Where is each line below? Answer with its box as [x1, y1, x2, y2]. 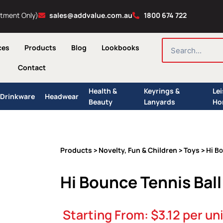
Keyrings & [144, 86, 180, 96]
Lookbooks [101, 43, 139, 52]
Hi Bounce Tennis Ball [60, 171, 222, 193]
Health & [88, 86, 117, 96]
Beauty [88, 97, 112, 107]
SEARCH [162, 38, 186, 46]
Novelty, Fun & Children [99, 145, 177, 155]
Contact [17, 63, 46, 72]
